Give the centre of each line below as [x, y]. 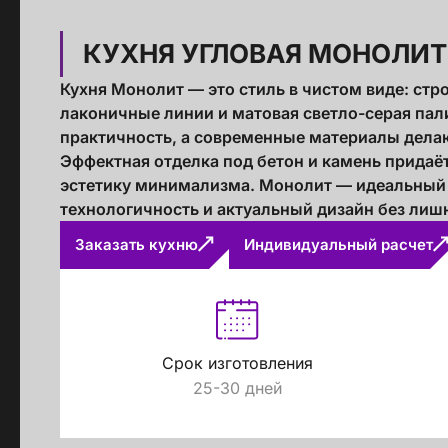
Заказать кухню [136, 244]
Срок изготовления [237, 363]
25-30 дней [237, 388]
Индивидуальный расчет [338, 244]
